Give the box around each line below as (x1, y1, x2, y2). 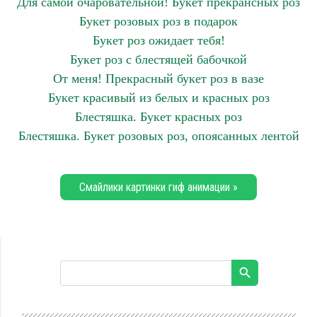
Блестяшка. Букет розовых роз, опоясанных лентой (18, 129, 299, 143)
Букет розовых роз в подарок (79, 14, 238, 28)
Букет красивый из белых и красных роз (47, 91, 270, 105)
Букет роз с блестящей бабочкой (70, 52, 247, 67)
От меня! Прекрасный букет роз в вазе (53, 71, 264, 86)
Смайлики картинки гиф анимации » (79, 180, 238, 194)
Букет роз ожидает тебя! (92, 33, 225, 47)
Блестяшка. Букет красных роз (75, 110, 242, 124)
